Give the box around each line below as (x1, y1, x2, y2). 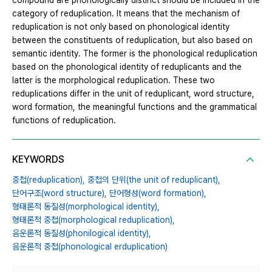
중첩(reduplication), (12, 175, 85, 185)
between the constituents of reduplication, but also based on (12, 35, 253, 46)
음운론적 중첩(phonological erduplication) (12, 242, 168, 252)
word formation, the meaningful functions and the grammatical (12, 102, 257, 112)
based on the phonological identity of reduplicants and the (12, 62, 242, 72)
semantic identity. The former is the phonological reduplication (12, 49, 257, 59)
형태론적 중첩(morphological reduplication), (12, 215, 175, 225)
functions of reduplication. (12, 115, 116, 126)
